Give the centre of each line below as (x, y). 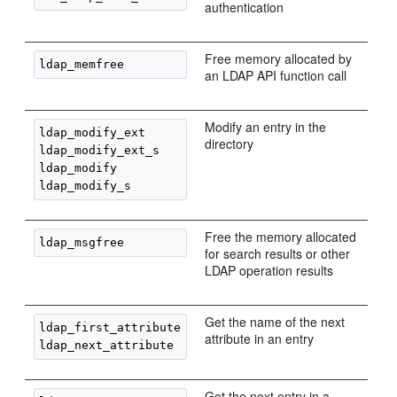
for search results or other (278, 253)
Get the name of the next (275, 322)
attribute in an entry (260, 339)
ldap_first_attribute (110, 327)
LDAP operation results (269, 270)
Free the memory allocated (281, 237)
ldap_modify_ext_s (100, 150)
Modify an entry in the (266, 127)
